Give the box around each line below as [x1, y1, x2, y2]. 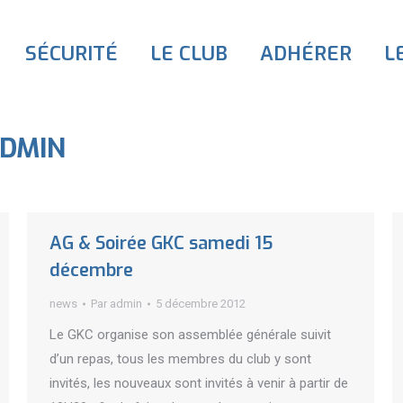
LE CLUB [150, 40, 228, 67]
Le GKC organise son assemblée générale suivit [49, 327, 331, 343]
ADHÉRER [260, 40, 352, 67]
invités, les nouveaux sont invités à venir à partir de [49, 375, 348, 391]
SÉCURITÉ [25, 40, 118, 67]
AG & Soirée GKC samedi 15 [49, 231, 273, 255]
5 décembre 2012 [156, 297, 246, 310]
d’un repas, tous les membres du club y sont [49, 351, 311, 367]
